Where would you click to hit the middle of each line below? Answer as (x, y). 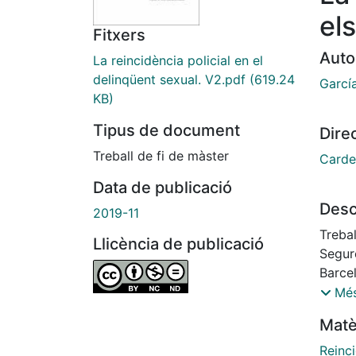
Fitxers (119, 35)
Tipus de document (166, 131)
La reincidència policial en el (178, 61)
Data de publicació (163, 188)
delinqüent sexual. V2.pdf (169, 80)
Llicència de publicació (178, 244)
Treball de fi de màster (161, 156)
